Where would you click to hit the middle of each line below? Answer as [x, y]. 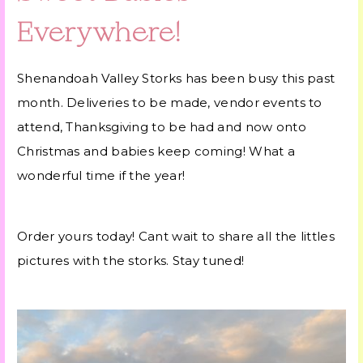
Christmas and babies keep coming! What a [156, 151]
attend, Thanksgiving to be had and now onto [162, 126]
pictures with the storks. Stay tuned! [131, 260]
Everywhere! [99, 34]
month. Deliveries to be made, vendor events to [170, 102]
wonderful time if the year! [101, 175]
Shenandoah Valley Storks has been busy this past [176, 78]
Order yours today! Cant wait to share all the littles [176, 236]
